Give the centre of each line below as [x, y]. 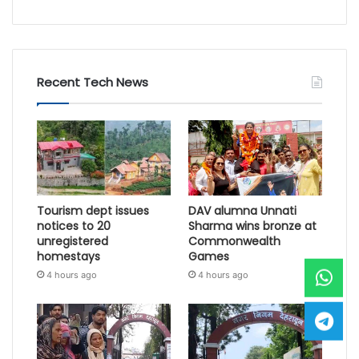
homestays [69, 256]
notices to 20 [74, 226]
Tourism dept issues [93, 210]
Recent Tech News [93, 82]
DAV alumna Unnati [242, 210]
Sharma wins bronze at [252, 226]
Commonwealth [234, 241]
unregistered [73, 241]
